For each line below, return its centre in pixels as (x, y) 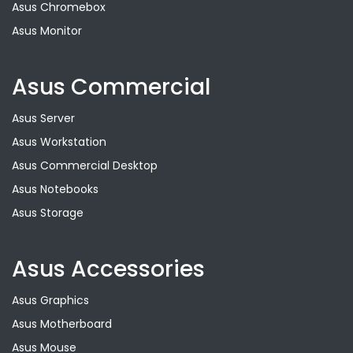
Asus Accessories (108, 269)
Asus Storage (48, 213)
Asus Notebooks (55, 189)
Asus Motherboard (62, 324)
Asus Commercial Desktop (85, 165)
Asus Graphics (50, 300)
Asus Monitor (47, 31)
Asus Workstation (59, 142)
